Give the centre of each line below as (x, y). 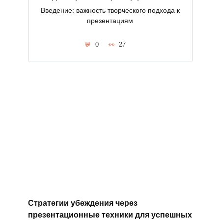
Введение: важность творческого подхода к (110, 10)
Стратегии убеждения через (82, 203)
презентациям (110, 20)
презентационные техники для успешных (110, 215)
